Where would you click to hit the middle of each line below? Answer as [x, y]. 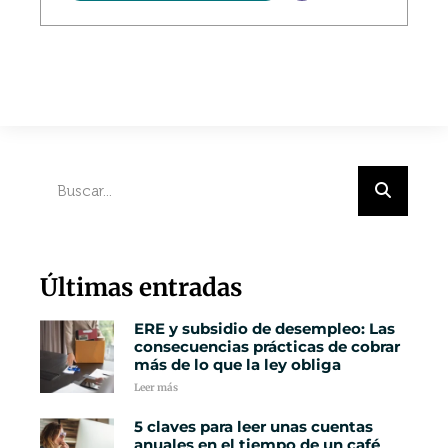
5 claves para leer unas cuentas [253, 426]
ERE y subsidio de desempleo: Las [264, 328]
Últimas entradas [141, 287]
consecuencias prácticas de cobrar [266, 346]
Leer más [155, 387]
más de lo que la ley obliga [237, 364]
